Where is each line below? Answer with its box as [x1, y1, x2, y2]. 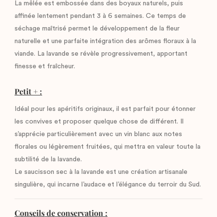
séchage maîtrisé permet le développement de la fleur [15, 25, 180, 32]
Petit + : [15, 86, 42, 96]
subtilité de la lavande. [15, 155, 82, 163]
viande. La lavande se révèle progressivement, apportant [15, 50, 187, 57]
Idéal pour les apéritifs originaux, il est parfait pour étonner [15, 105, 196, 112]
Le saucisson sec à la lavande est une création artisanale [15, 168, 187, 175]
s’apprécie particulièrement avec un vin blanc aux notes [15, 130, 182, 138]
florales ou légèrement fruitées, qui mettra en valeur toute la [15, 143, 201, 150]
